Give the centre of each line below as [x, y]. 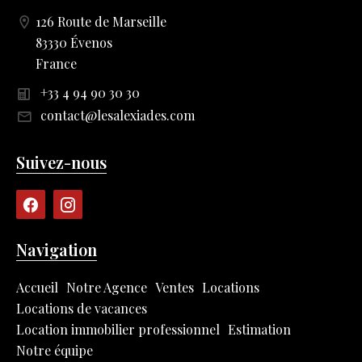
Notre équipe [55, 351]
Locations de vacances [82, 309]
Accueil [37, 288]
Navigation [57, 250]
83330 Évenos [74, 42]
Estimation [259, 330]
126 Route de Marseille [101, 21]
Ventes [175, 288]
